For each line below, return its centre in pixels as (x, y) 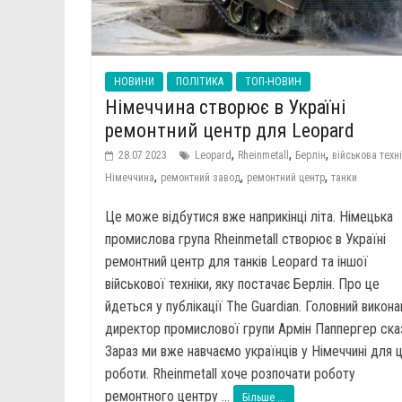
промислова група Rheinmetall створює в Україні (245, 240)
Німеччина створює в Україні (225, 108)
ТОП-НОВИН (273, 82)
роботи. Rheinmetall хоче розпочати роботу (230, 374)
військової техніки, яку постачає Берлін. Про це (242, 284)
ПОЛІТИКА (200, 82)
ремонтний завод (201, 178)
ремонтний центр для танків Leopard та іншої (236, 262)
